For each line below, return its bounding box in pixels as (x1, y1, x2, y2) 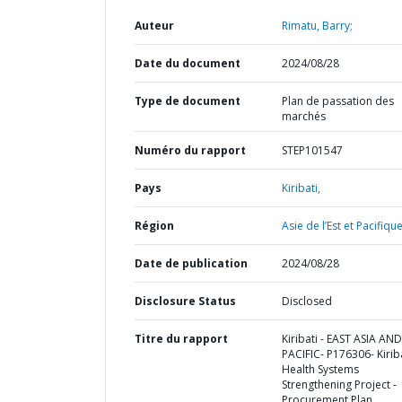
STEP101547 (281, 143, 343, 158)
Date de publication (135, 256, 248, 271)
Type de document (135, 93, 240, 109)
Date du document (135, 56, 240, 71)
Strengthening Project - (281, 377, 397, 392)
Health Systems (281, 362, 359, 377)
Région (135, 218, 174, 233)
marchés (281, 109, 326, 124)
